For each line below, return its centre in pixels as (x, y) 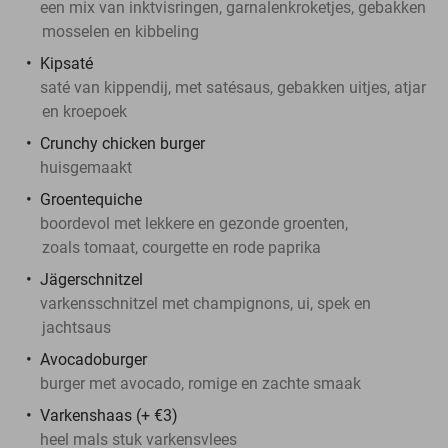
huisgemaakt (86, 167)
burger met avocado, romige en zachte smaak (200, 383)
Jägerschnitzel (91, 279)
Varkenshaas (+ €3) (109, 415)
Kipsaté (66, 63)
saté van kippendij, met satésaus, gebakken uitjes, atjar (233, 87)
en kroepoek (84, 111)
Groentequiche (91, 199)
